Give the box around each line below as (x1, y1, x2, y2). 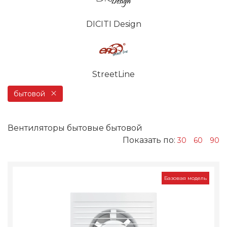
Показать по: (123, 135, 177, 145)
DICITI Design (86, 19, 141, 29)
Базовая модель (164, 175, 207, 182)
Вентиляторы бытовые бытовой (8, 123, 142, 133)
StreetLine (92, 69, 135, 80)
